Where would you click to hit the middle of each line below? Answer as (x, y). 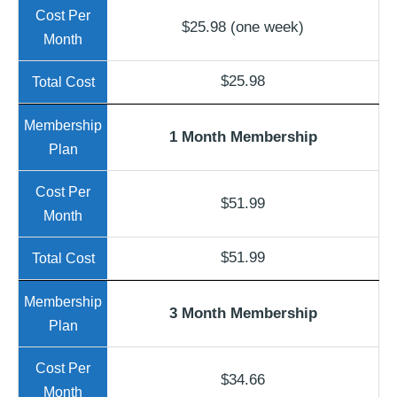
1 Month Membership (243, 136)
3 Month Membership (243, 313)
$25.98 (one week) (243, 27)
